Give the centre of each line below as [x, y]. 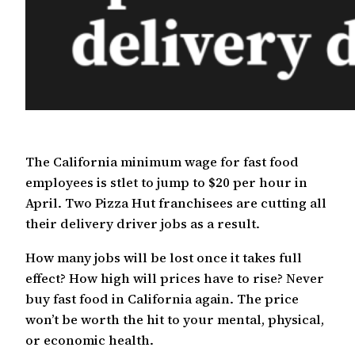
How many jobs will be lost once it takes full [164, 257]
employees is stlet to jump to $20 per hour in [166, 183]
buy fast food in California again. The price [162, 298]
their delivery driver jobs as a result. [143, 224]
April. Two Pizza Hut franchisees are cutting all [176, 203]
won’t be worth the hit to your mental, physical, [175, 319]
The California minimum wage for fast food [162, 162]
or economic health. [90, 340]
